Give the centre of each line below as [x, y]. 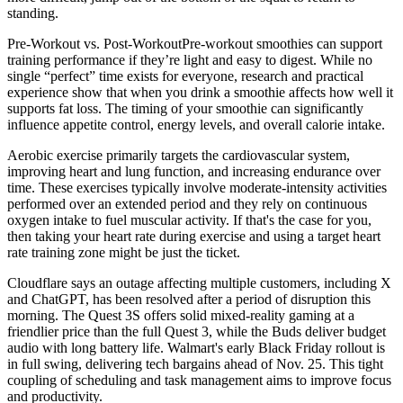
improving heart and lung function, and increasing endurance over [194, 172]
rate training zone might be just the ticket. [124, 253]
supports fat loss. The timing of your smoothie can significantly [185, 109]
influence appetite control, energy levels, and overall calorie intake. [196, 125]
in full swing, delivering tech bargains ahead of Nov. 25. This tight [195, 364]
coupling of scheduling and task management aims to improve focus [199, 381]
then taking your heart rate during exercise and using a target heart [194, 237]
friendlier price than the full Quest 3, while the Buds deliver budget [197, 332]
